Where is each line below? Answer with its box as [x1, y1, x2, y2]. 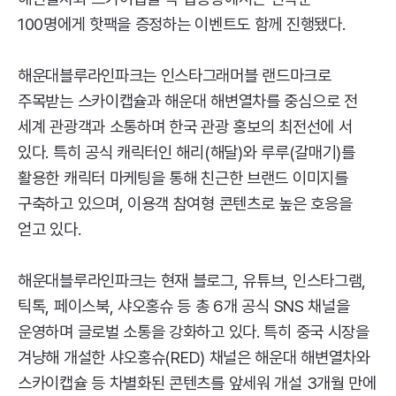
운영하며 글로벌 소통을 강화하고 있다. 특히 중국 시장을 [18, 322, 369, 343]
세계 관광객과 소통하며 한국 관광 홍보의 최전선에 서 [18, 117, 353, 138]
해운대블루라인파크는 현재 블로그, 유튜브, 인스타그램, [18, 270, 367, 292]
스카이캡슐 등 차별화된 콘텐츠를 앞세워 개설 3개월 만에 [18, 373, 377, 394]
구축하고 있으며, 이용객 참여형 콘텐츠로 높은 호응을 [18, 194, 353, 215]
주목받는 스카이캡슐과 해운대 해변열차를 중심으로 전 [18, 91, 358, 112]
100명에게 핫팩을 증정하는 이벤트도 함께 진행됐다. [18, 14, 346, 35]
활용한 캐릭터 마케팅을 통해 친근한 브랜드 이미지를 [18, 168, 348, 189]
